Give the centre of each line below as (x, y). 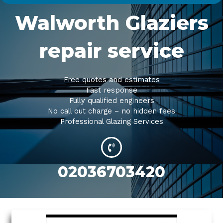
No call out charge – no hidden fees (111, 111)
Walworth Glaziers (111, 23)
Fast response (111, 90)
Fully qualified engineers (111, 101)
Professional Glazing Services (111, 122)
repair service (111, 51)
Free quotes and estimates (111, 80)
